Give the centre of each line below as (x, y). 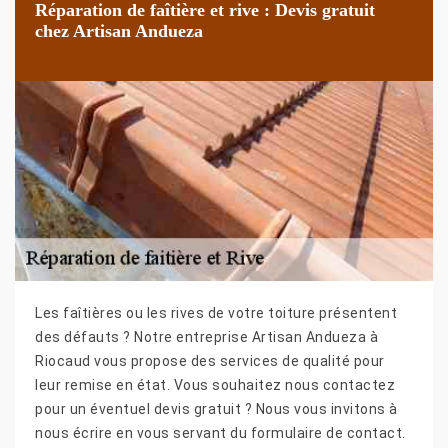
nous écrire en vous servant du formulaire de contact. (220, 432)
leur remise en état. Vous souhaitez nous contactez (215, 384)
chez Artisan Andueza (119, 30)
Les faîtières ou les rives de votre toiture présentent (216, 312)
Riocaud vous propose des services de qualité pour (210, 360)
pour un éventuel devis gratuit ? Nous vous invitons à (216, 408)
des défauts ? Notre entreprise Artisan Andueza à (206, 336)
